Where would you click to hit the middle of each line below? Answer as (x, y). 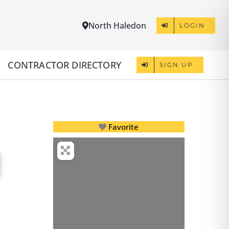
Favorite (124, 127)
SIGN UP (177, 65)
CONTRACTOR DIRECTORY (65, 65)
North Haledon (118, 25)
